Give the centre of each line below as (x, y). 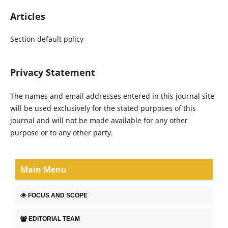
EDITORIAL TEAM (54, 219)
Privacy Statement (52, 73)
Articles (27, 17)
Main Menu (44, 170)
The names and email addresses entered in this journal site (112, 96)
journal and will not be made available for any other (99, 121)
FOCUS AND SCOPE (58, 195)
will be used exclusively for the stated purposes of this (103, 108)
